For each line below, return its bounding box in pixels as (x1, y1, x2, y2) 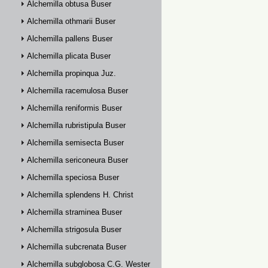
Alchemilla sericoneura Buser (27, 156, 128, 165)
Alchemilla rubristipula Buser (27, 121, 126, 130)
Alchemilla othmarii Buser (27, 17, 115, 26)
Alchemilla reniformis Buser (27, 103, 122, 112)
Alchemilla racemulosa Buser (27, 86, 128, 95)
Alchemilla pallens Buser (27, 34, 112, 43)
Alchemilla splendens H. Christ (27, 190, 133, 199)
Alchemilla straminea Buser (27, 208, 122, 217)
